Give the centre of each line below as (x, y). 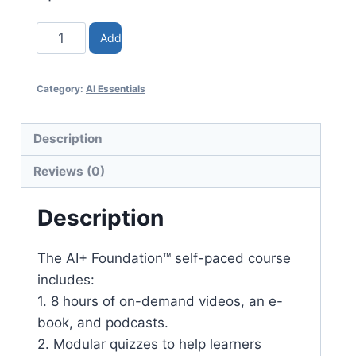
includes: (66, 280)
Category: (61, 88)
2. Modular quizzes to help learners (149, 344)
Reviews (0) (70, 171)
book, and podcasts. (103, 323)
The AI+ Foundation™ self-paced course (164, 259)
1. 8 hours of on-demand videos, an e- (160, 302)
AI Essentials (116, 88)
